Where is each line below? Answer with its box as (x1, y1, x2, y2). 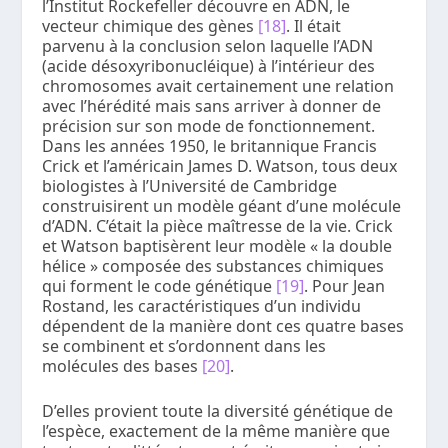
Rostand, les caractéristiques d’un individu (42, 294, 362, 317)
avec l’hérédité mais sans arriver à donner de (42, 94, 382, 117)
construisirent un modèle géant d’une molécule (42, 194, 402, 217)
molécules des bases (42, 354, 203, 377)
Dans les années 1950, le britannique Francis (42, 134, 378, 157)
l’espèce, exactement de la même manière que (42, 420, 391, 443)
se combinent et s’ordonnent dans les (42, 334, 327, 357)
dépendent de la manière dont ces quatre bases (42, 314, 405, 337)
